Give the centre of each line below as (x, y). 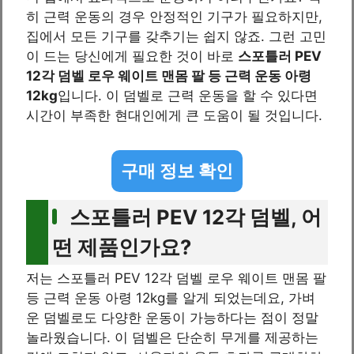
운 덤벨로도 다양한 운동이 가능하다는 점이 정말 (172, 317)
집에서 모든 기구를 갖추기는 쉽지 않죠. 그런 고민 (176, 37)
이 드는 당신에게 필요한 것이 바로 (132, 56)
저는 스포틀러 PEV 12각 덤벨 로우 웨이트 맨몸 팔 (176, 278)
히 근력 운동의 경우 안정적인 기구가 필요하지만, (174, 17)
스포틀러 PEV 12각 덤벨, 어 (196, 217)
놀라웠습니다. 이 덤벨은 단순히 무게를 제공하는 (172, 337)
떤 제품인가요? (122, 247)
